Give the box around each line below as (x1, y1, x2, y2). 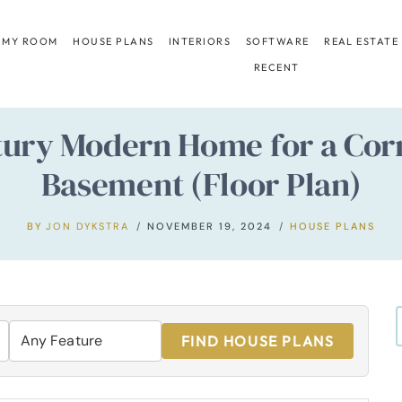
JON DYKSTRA (46, 219, 130, 232)
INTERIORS (169, 34, 232, 48)
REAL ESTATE (324, 34, 399, 48)
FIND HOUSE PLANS (180, 331, 335, 350)
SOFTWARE (245, 34, 310, 48)
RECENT (253, 60, 300, 74)
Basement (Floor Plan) (40, 161, 362, 206)
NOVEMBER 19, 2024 (147, 219, 273, 232)
